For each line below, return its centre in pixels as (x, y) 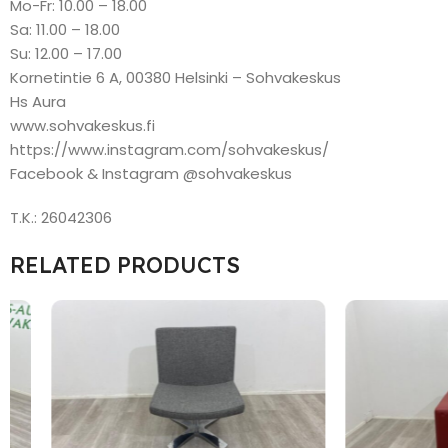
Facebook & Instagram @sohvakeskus (151, 173)
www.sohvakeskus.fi (82, 125)
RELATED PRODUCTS (125, 264)
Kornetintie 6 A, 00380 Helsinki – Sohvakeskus (175, 77)
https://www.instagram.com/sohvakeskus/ (169, 149)
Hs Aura (38, 101)
